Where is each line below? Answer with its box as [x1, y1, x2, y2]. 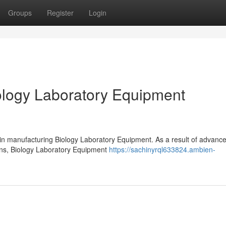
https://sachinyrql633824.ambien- [109, 144, 215, 154]
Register [47, 8, 74, 18]
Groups [8, 8, 32, 18]
